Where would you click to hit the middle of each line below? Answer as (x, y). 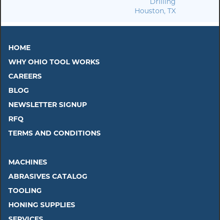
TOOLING (25, 191)
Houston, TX (155, 11)
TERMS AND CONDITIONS (55, 133)
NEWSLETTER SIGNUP (48, 105)
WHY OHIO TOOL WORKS (54, 62)
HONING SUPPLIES (42, 205)
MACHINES (28, 162)
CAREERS (25, 76)
